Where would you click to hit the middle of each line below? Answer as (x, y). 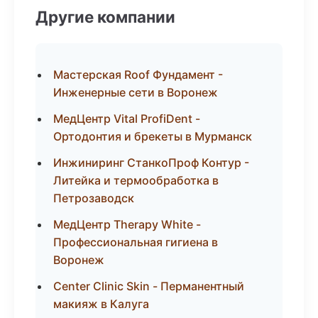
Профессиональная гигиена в (136, 242)
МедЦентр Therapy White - (127, 224)
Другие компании (105, 17)
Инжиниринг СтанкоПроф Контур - (151, 163)
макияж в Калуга (101, 304)
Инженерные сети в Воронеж (136, 92)
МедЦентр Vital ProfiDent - (127, 119)
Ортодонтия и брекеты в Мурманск (153, 136)
